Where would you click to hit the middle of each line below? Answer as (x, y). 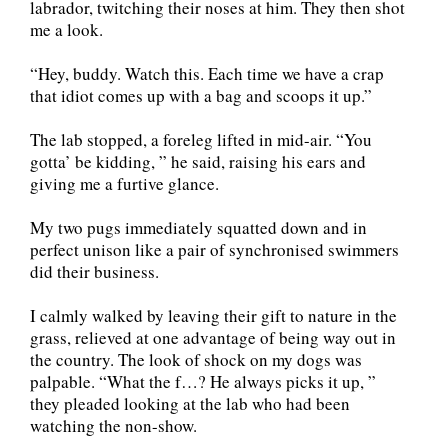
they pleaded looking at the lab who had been (190, 404)
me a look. (66, 30)
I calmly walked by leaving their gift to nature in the (213, 316)
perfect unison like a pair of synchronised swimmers (214, 250)
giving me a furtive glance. (124, 184)
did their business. (94, 272)
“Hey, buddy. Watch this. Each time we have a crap (207, 74)
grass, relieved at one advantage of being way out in (213, 338)
